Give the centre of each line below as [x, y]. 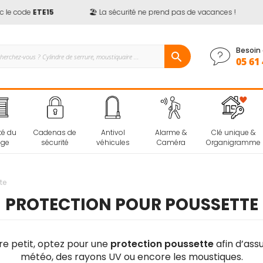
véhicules [113, 143]
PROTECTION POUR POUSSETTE [131, 205]
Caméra [171, 143]
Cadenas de [55, 133]
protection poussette [162, 244]
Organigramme [233, 143]
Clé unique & [233, 133]
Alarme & [171, 133]
